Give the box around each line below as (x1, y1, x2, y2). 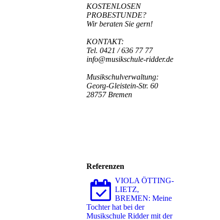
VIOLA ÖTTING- (115, 176, 174, 185)
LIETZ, (115, 185, 139, 193)
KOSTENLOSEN (86, 1, 141, 10)
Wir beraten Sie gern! (86, 19, 153, 28)
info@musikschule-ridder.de (86, 55, 173, 63)
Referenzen (86, 162, 124, 170)
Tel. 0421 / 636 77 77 (86, 46, 153, 55)
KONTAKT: (86, 37, 124, 46)
